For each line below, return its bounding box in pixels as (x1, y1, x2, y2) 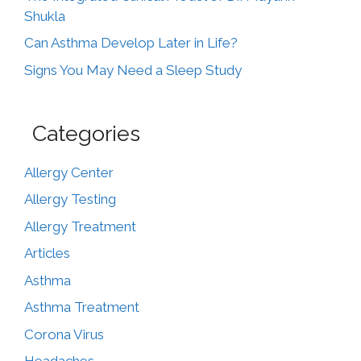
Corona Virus (24, 326, 104, 342)
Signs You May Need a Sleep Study (24, 61, 242, 78)
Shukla (24, 7, 65, 24)
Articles (24, 245, 70, 261)
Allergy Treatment (24, 218, 136, 234)
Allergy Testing (24, 191, 116, 207)
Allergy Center (24, 164, 114, 180)
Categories (32, 120, 140, 146)
